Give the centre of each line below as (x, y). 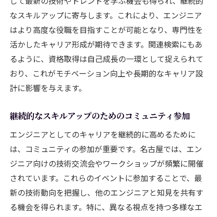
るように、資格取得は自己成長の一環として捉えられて (107, 58)
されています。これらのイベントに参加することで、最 (106, 178)
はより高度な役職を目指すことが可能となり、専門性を (106, 29)
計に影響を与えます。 (48, 87)
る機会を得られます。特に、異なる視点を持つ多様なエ (106, 207)
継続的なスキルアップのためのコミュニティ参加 (100, 115)
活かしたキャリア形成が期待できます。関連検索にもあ (106, 44)
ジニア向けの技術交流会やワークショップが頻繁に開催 (107, 163)
